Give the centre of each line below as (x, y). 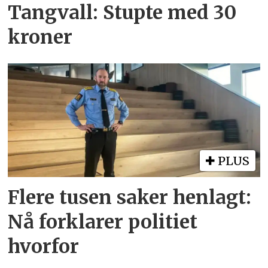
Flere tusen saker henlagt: (130, 198)
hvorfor (44, 247)
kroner (40, 37)
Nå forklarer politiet (103, 222)
